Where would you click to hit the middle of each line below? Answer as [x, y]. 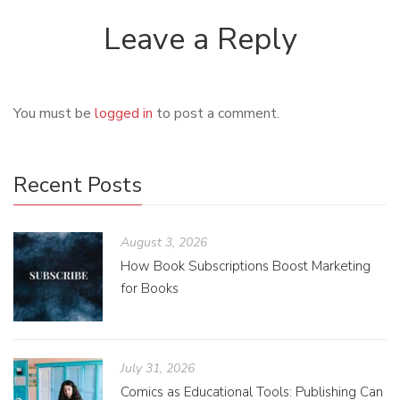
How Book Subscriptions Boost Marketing [246, 266]
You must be [54, 113]
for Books [150, 288]
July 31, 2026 [158, 368]
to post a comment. [216, 113]
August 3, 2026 [164, 242]
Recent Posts [78, 184]
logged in [124, 113]
